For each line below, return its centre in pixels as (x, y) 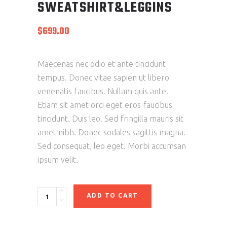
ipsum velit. (58, 160)
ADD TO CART (112, 196)
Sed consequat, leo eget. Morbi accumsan (112, 146)
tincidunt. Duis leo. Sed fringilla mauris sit (110, 119)
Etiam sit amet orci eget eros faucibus (105, 105)
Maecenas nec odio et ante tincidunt (102, 64)
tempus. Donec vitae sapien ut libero (103, 78)
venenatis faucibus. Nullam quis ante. (103, 91)
